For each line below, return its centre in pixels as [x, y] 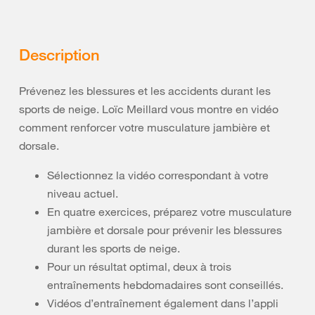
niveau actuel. [83, 193]
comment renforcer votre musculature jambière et [144, 127]
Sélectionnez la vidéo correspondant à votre [158, 175]
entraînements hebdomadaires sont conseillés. [165, 284]
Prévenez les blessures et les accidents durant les [145, 90]
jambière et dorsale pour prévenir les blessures [165, 230]
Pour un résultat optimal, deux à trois [139, 266]
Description [59, 54]
